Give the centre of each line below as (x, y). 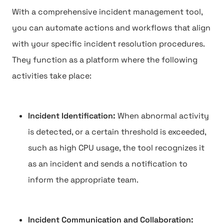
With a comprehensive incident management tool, (107, 12)
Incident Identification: (73, 116)
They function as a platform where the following (105, 60)
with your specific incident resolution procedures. (108, 44)
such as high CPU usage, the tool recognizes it (116, 148)
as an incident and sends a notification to (108, 164)
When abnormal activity (163, 116)
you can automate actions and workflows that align (111, 28)
